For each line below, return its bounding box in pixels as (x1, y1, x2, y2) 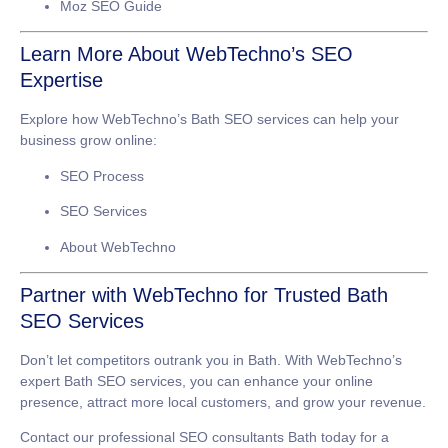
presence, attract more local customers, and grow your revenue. (20, 393, 426, 410)
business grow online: (20, 132, 157, 149)
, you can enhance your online (182, 372, 373, 389)
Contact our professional (20, 429, 179, 446)
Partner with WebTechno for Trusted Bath (20, 283, 388, 306)
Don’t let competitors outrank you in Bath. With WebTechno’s (20, 351, 402, 368)
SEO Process (60, 167, 144, 184)
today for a (317, 429, 389, 446)
